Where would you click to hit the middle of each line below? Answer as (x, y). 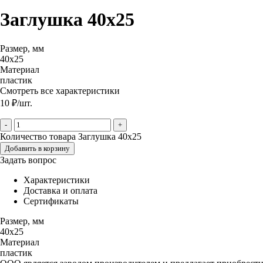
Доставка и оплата (60, 190)
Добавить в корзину (37, 148)
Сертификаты (51, 201)
